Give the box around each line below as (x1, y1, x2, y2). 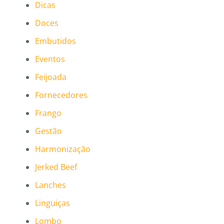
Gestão (35, 125, 62, 137)
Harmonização (35, 143, 90, 155)
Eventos (35, 53, 65, 65)
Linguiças (35, 197, 70, 209)
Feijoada (35, 71, 66, 83)
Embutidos (35, 35, 76, 47)
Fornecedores (35, 89, 87, 101)
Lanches (35, 179, 66, 191)
